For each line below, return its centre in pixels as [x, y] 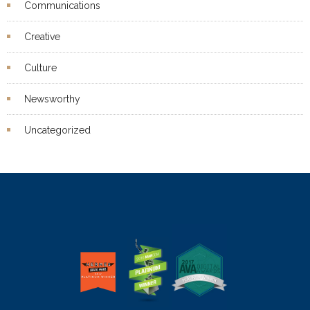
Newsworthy [52, 99]
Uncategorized [57, 130]
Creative [42, 36]
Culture [40, 67]
